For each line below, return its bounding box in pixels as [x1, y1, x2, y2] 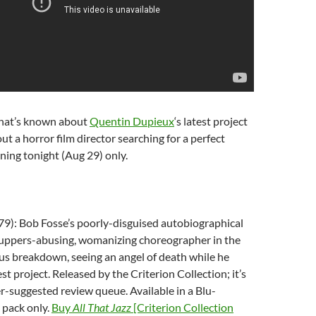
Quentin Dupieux [90, 114, 174, 128]
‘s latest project [174, 114, 248, 128]
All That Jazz [73, 300, 131, 314]
